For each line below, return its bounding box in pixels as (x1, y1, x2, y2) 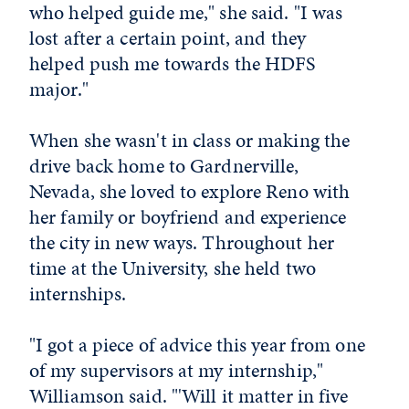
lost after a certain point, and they (29, 23, 307, 52)
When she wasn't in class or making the (29, 125, 351, 154)
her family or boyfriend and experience (29, 202, 347, 231)
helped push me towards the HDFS (29, 48, 316, 78)
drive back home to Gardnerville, (29, 151, 299, 180)
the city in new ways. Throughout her (29, 227, 335, 257)
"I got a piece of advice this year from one (29, 330, 365, 359)
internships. (29, 278, 127, 308)
